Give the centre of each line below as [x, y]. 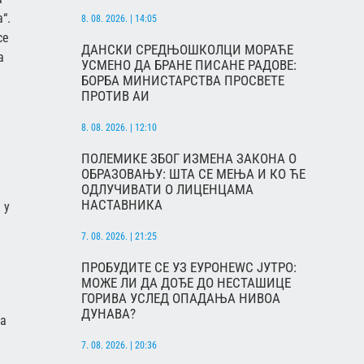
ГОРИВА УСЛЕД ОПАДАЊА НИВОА [181, 298]
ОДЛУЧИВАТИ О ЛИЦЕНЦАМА [167, 189]
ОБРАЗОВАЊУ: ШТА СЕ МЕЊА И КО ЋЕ [193, 173]
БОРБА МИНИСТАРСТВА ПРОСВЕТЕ [183, 80]
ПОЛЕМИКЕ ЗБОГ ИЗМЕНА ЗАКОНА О [189, 158]
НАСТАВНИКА [122, 204]
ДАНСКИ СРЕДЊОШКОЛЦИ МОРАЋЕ [187, 49]
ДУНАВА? [108, 313]
